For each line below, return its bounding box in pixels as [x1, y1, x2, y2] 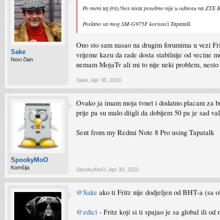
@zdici [76, 207, 97, 217]
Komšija [11, 165, 29, 170]
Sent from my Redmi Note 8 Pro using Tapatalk [76, 128, 214, 137]
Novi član [11, 56, 33, 62]
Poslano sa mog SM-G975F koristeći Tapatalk [82, 20, 191, 27]
